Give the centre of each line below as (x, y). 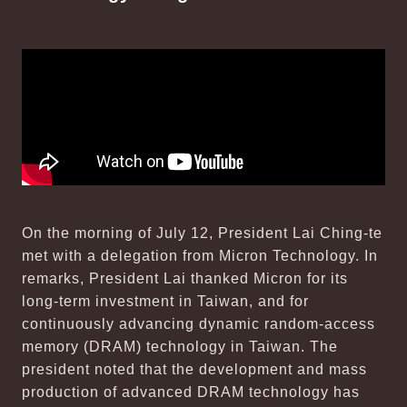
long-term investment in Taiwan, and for (165, 301)
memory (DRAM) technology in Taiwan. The (180, 347)
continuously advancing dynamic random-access (199, 324)
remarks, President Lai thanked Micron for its (185, 278)
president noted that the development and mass (194, 369)
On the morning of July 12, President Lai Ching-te (202, 233)
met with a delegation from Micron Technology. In (200, 256)
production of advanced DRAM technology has (191, 392)
